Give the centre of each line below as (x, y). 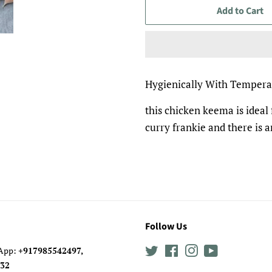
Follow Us (166, 226)
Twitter (172, 250)
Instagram (217, 250)
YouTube (235, 250)
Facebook (197, 250)
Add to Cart (240, 11)
